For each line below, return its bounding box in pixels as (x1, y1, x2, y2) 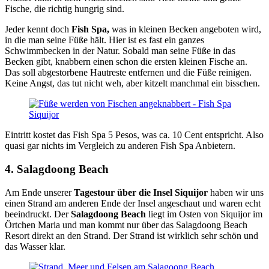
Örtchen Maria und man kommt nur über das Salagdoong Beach (5, 219, 247, 230)
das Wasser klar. (5, 241, 65, 252)
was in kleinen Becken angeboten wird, (109, 24, 261, 35)
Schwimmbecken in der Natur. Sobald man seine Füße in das (5, 46, 235, 56)
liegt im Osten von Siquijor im (146, 208, 262, 219)
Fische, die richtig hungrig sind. (5, 4, 124, 14)
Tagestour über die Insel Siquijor (74, 187, 208, 198)
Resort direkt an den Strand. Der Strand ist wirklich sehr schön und (5, 230, 258, 241)
